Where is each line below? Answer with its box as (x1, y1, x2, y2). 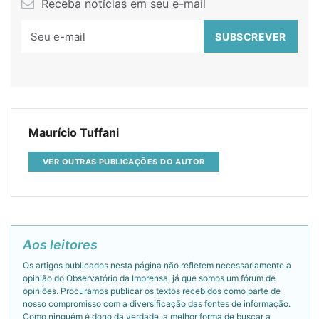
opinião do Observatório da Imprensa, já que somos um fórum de (23, 272, 276, 283)
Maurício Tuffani (28, 125, 119, 140)
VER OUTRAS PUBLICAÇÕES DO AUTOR (43, 156, 205, 167)
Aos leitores (23, 236, 98, 252)
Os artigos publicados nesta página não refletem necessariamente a (23, 259, 291, 271)
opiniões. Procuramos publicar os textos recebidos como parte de (23, 285, 281, 296)
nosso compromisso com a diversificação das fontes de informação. (23, 298, 291, 309)
